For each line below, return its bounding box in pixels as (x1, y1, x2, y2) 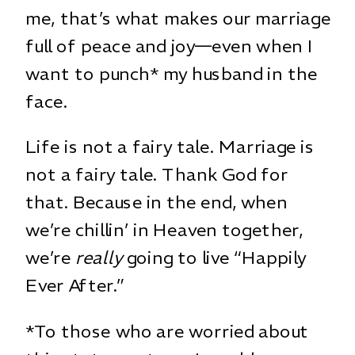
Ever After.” (25, 273, 124, 296)
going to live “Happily (122, 246, 307, 269)
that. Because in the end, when (25, 190, 288, 213)
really (75, 246, 122, 269)
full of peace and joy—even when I (25, 34, 313, 57)
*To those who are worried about (25, 319, 309, 342)
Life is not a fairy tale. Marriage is (25, 135, 315, 158)
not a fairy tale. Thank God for (25, 162, 288, 185)
